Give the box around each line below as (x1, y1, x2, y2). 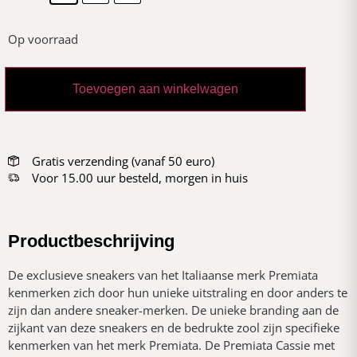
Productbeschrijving (8, 230, 175, 251)
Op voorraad (8, 31, 78, 47)
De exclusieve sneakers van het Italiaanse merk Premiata (8, 266, 318, 283)
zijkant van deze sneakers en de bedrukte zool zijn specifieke (8, 319, 339, 335)
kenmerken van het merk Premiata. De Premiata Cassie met (8, 336, 335, 353)
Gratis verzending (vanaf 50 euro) (31, 152, 214, 169)
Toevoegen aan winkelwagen (73, 82, 238, 96)
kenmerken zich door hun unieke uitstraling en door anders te (8, 284, 347, 300)
